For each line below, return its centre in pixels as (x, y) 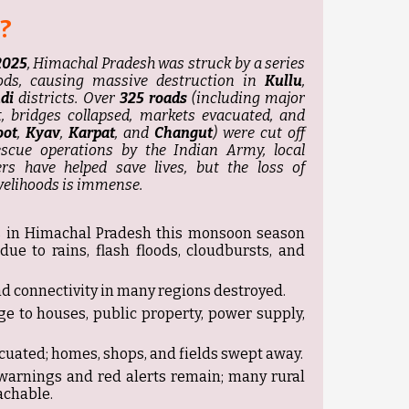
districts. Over (67, 99)
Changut (184, 133)
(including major (246, 99)
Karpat (92, 133)
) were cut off (259, 133)
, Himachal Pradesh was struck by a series (166, 64)
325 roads (153, 99)
